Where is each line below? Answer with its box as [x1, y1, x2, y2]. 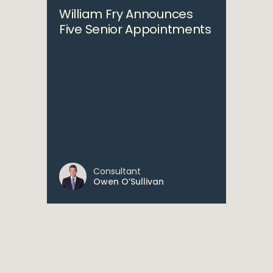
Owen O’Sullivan [93, 175, 164, 188]
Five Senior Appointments [59, 21, 211, 38]
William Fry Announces [59, 5, 193, 23]
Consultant [93, 165, 141, 177]
